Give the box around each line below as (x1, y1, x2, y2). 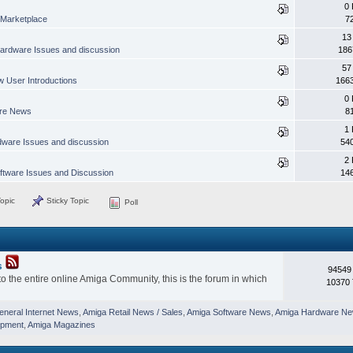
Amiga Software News (186, 307, 271, 317)
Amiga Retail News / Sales (82, 307, 183, 317)
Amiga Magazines (27, 319, 95, 329)
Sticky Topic (44, 195, 90, 205)
